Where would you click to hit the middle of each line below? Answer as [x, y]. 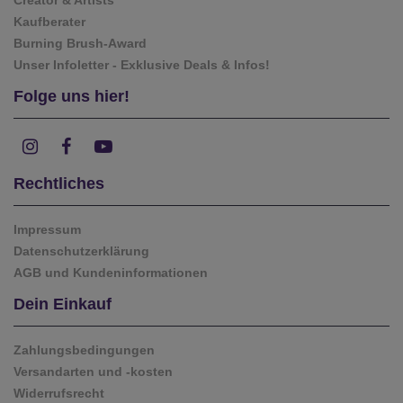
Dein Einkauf [63, 304]
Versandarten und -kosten [93, 371]
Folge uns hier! [72, 96]
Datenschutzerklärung [81, 251]
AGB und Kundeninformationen [111, 272]
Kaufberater [49, 21]
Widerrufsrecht [59, 393]
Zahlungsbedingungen [84, 349]
